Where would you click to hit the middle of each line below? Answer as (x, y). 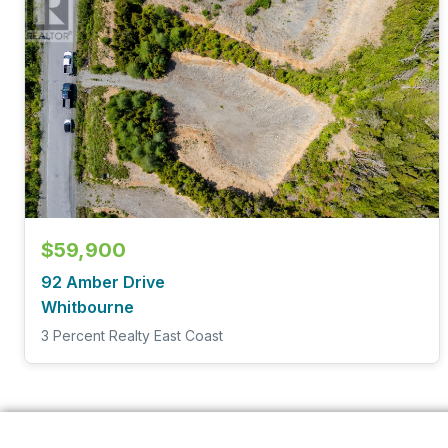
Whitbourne (87, 306)
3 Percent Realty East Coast (132, 336)
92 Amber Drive (103, 281)
